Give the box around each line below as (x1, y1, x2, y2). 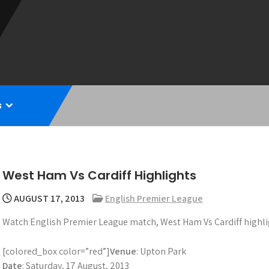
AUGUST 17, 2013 (12, 192, 85, 205)
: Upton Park (136, 245, 186, 258)
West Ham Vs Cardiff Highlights (2, 167, 196, 184)
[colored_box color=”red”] (2, 245, 110, 258)
